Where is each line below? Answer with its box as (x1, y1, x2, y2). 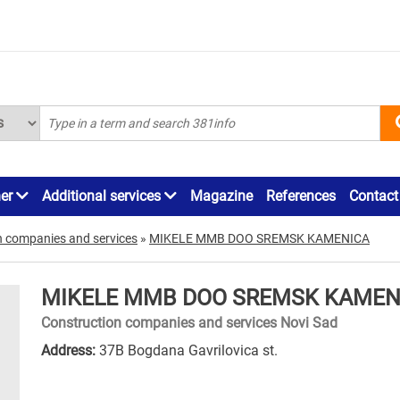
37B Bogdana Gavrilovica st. (96, 341, 278, 359)
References (266, 187, 336, 204)
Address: (41, 341, 96, 359)
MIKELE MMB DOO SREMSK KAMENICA (149, 230, 370, 246)
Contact (349, 187, 398, 204)
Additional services (42, 187, 164, 204)
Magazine (190, 187, 253, 204)
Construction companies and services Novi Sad (41, 313, 337, 331)
